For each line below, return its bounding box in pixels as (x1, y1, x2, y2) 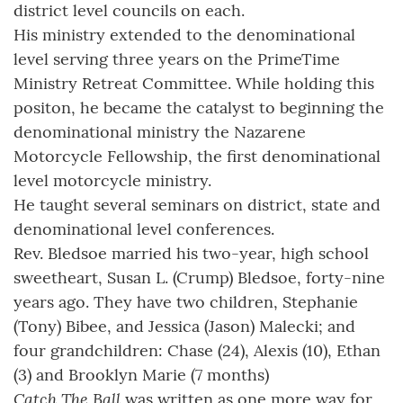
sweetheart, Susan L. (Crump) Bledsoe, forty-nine (13, 267, 385, 289)
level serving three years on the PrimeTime (13, 49, 340, 70)
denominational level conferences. (13, 219, 274, 240)
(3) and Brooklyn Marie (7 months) (13, 364, 269, 386)
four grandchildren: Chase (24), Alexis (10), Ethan (13, 340, 381, 362)
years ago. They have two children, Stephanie (13, 291, 358, 313)
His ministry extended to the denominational (13, 24, 355, 46)
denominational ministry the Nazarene (13, 121, 306, 143)
